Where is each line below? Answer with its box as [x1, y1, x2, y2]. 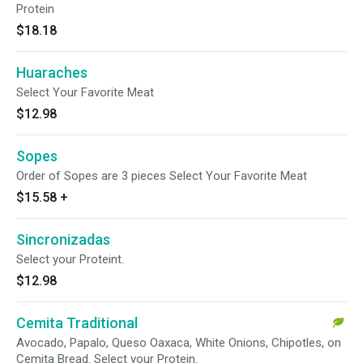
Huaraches [16, 64, 88, 81]
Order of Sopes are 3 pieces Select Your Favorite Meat [16, 169, 307, 183]
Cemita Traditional [16, 314, 138, 331]
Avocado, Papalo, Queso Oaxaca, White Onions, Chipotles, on [16, 335, 341, 350]
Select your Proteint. [16, 252, 124, 267]
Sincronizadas [16, 231, 110, 248]
